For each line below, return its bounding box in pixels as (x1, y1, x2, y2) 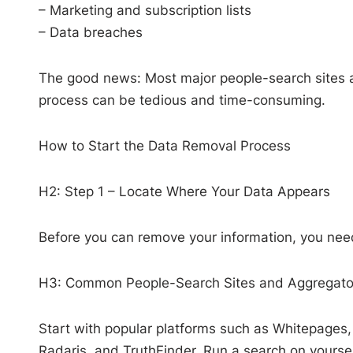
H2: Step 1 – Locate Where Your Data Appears (38, 183, 330, 199)
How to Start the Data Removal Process (38, 137, 291, 154)
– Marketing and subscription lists (38, 2, 251, 18)
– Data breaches (38, 24, 143, 40)
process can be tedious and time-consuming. (38, 91, 325, 108)
